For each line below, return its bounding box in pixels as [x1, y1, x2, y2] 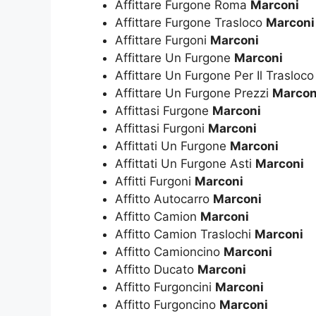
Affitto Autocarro [115, 191, 213, 206]
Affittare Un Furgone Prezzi [115, 85, 272, 100]
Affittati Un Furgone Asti [115, 156, 255, 171]
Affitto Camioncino [115, 244, 224, 259]
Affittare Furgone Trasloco [115, 15, 266, 30]
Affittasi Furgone [115, 103, 212, 118]
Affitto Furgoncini [115, 279, 215, 294]
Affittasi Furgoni [115, 121, 208, 135]
